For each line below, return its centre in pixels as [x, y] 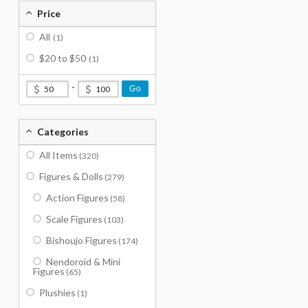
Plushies [57, 293]
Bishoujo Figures [81, 240]
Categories [63, 132]
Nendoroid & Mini [83, 262]
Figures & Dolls [71, 176]
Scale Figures [74, 219]
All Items [58, 155]
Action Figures [77, 198]
